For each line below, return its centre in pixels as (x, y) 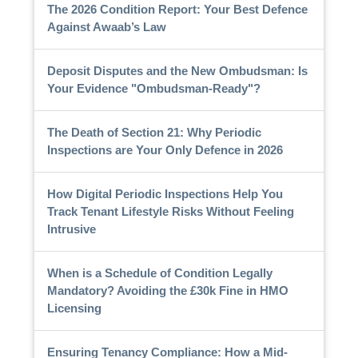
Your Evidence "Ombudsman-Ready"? (153, 88)
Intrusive (71, 229)
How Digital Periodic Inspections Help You (165, 193)
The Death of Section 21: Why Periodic (154, 132)
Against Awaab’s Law (106, 26)
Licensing (74, 308)
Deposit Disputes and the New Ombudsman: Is (177, 70)
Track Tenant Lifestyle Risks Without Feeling (170, 211)
